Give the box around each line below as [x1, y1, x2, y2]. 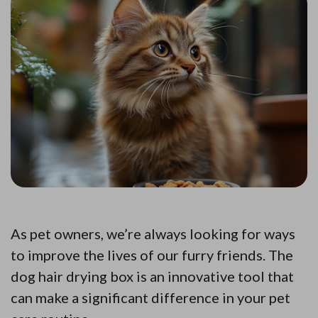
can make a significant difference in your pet [11, 288, 290, 306]
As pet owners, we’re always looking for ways [11, 224, 295, 242]
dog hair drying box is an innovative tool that [11, 267, 294, 285]
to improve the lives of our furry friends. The [11, 246, 293, 263]
